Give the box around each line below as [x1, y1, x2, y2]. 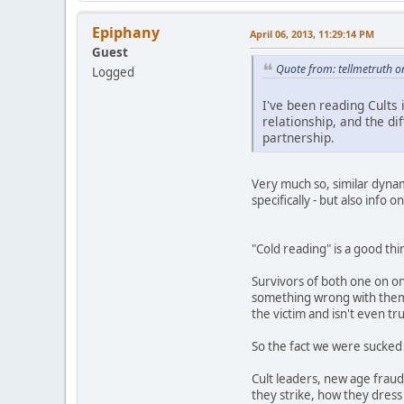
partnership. [262, 129, 335, 147]
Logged [92, 63, 134, 80]
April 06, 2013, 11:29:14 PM [250, 26, 374, 41]
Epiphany [92, 22, 160, 42]
